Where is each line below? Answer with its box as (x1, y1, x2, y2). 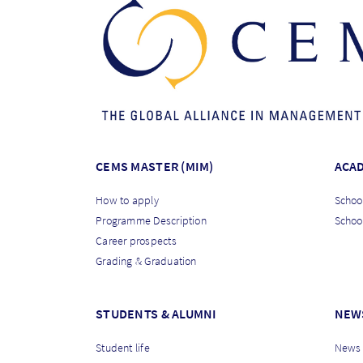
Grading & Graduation (96, 254, 197, 269)
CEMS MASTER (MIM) (96, 158, 214, 175)
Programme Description (96, 213, 207, 228)
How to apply (96, 193, 159, 208)
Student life (96, 340, 150, 356)
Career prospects (96, 233, 177, 249)
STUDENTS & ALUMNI (96, 305, 217, 322)
